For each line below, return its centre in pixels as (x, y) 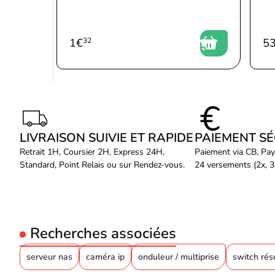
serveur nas (49, 257)
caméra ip (105, 257)
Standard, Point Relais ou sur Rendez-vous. (102, 165)
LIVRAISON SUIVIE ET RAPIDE (107, 138)
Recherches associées (103, 233)
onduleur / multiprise (179, 257)
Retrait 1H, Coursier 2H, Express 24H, (92, 152)
